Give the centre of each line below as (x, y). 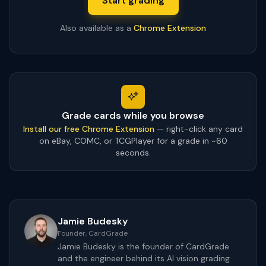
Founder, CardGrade (93, 233)
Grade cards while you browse (133, 115)
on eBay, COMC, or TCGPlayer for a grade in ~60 (133, 141)
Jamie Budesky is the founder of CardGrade (143, 246)
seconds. (133, 153)
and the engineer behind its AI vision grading (144, 258)
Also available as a (96, 28)
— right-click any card (200, 129)
